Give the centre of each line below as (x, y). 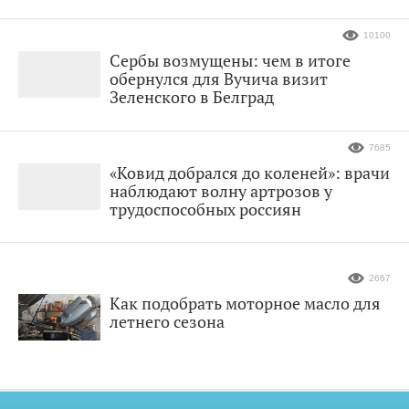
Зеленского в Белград (192, 97)
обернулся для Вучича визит (219, 79)
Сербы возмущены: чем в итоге (230, 61)
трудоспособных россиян (205, 210)
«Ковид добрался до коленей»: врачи (250, 173)
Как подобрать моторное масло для (245, 304)
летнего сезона (167, 322)
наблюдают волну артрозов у (221, 191)
